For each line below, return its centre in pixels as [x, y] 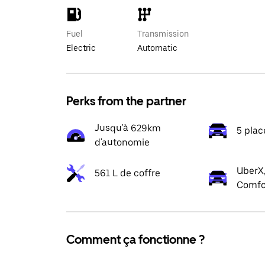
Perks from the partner [126, 101]
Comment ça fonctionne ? [135, 240]
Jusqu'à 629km [128, 128]
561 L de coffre [127, 173]
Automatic [157, 48]
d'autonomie [122, 142]
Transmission [163, 34]
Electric [81, 48]
